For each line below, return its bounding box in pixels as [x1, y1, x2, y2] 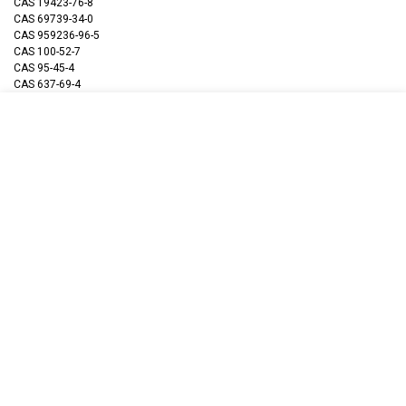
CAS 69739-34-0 [14, 13, 93, 26]
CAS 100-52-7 [14, 45, 81, 59]
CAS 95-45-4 [14, 62, 74, 75]
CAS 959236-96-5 [14, 29, 100, 43]
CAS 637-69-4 [14, 78, 81, 92]
